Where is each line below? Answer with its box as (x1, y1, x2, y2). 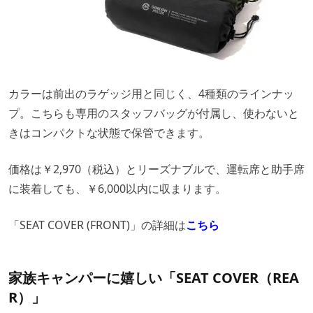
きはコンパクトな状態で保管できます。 (8, 125, 210, 141)
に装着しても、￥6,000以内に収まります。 (8, 181, 226, 197)
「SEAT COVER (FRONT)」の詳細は (8, 217, 186, 233)
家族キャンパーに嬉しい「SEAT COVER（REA (8, 268, 299, 288)
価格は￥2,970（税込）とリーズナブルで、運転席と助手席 (8, 161, 305, 177)
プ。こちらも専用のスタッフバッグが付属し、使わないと (8, 105, 299, 122)
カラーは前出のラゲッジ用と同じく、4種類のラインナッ (8, 86, 294, 102)
